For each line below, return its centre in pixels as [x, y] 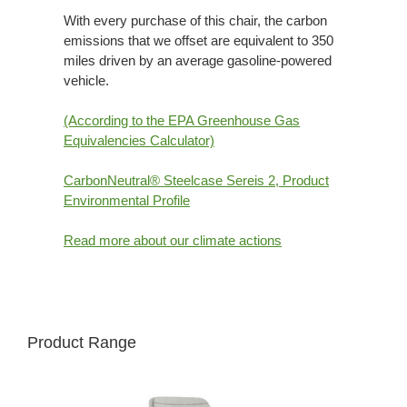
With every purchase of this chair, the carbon [195, 21]
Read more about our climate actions [173, 241]
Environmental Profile [127, 201]
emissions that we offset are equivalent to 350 [199, 41]
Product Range [82, 343]
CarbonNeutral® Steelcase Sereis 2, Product [196, 181]
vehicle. [86, 81]
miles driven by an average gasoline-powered [198, 61]
